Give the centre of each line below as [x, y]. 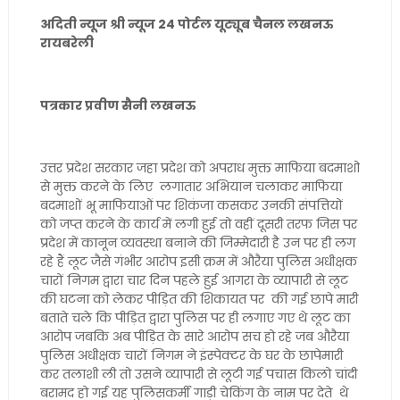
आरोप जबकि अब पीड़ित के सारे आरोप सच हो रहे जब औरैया [194, 337]
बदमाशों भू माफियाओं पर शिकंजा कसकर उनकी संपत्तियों [191, 205]
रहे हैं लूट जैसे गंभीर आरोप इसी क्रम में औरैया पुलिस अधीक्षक [198, 262]
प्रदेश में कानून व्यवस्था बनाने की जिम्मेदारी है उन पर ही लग [197, 243]
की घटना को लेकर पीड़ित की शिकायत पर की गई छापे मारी [199, 299]
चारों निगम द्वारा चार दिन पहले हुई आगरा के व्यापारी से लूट [194, 280]
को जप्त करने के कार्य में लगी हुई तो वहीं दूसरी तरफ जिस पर [198, 224]
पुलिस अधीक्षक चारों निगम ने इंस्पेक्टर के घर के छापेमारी [191, 355]
